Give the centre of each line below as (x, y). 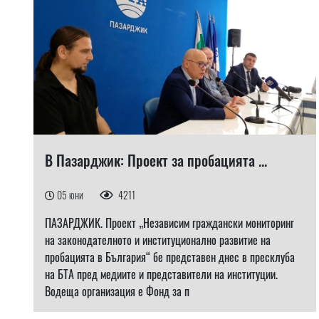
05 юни (71, 195)
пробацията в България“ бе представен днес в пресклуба (170, 257)
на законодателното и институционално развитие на (158, 240)
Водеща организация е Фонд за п (117, 291)
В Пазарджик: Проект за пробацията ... (156, 160)
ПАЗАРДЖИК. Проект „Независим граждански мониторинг (169, 223)
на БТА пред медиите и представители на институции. (161, 274)
